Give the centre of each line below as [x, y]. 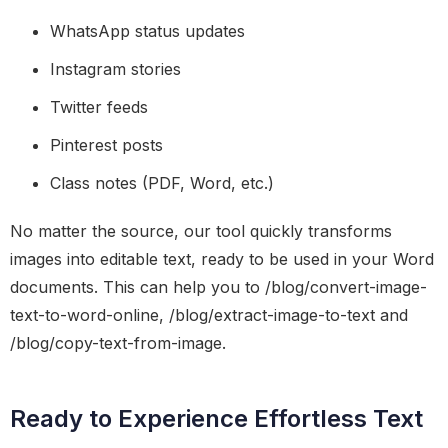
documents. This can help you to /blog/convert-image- [218, 287]
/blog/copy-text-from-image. [118, 343]
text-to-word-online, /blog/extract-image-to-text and [209, 315]
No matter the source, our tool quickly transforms [201, 231]
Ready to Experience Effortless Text [216, 418]
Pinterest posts [106, 145]
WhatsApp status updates [147, 31]
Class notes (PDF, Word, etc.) [162, 183]
